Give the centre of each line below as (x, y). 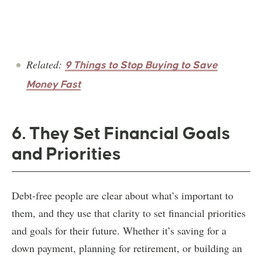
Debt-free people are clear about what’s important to (123, 195)
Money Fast (54, 84)
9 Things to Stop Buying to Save (141, 65)
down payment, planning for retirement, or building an (127, 248)
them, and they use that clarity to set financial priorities (129, 213)
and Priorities (66, 154)
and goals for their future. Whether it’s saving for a (119, 230)
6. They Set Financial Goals (121, 133)
